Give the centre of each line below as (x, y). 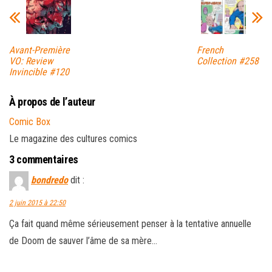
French (210, 50)
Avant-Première (39, 50)
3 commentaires (44, 159)
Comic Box (30, 121)
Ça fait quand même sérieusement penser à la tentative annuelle (130, 223)
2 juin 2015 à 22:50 (37, 202)
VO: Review (31, 61)
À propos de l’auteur (52, 101)
